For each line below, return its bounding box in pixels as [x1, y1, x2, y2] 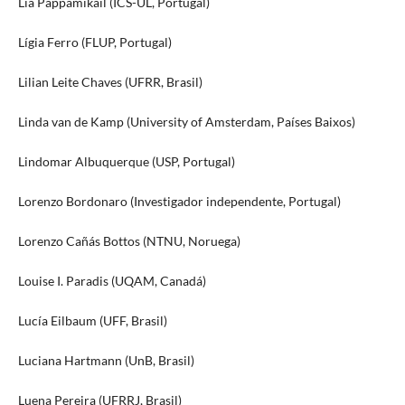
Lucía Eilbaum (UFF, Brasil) [17, 312, 167, 328]
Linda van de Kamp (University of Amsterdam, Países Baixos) [17, 113, 355, 129]
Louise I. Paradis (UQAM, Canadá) [17, 272, 206, 288]
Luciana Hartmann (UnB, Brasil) [17, 352, 194, 368]
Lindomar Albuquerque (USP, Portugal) [17, 153, 235, 169]
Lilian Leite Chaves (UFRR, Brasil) [17, 73, 202, 89]
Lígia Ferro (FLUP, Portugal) [17, 33, 172, 50]
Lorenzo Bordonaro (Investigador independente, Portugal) [17, 193, 341, 209]
